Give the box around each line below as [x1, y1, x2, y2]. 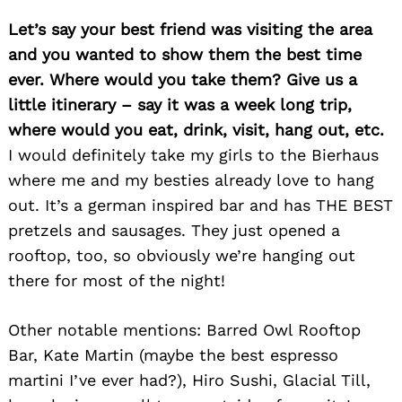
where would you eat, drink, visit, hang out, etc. [8, 120, 384, 140]
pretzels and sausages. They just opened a [8, 221, 340, 240]
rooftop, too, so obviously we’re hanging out [8, 246, 355, 266]
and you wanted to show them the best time [8, 45, 362, 65]
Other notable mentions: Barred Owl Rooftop [8, 320, 361, 340]
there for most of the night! [8, 271, 225, 291]
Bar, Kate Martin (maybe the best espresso [8, 345, 338, 365]
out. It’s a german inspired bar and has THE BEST [8, 196, 393, 215]
